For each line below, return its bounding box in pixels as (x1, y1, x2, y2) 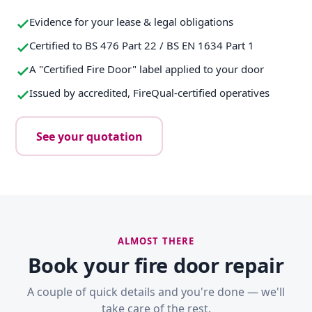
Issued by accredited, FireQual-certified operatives (29, 86, 270, 100)
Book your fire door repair (28, 251, 284, 279)
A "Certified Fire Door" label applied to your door (29, 62, 264, 77)
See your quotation (36, 128, 143, 144)
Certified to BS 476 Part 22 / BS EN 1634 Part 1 (29, 38, 254, 53)
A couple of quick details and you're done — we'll (27, 284, 285, 300)
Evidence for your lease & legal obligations (29, 15, 233, 29)
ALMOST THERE (118, 235, 194, 248)
